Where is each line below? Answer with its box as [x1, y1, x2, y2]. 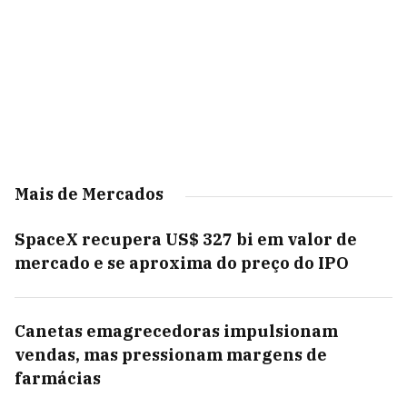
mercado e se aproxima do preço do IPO [15, 253, 349, 273]
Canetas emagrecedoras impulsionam [15, 321, 338, 342]
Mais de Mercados [15, 184, 164, 204]
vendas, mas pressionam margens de [15, 344, 327, 365]
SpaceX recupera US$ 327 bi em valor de [15, 229, 357, 250]
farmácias [15, 368, 101, 389]
